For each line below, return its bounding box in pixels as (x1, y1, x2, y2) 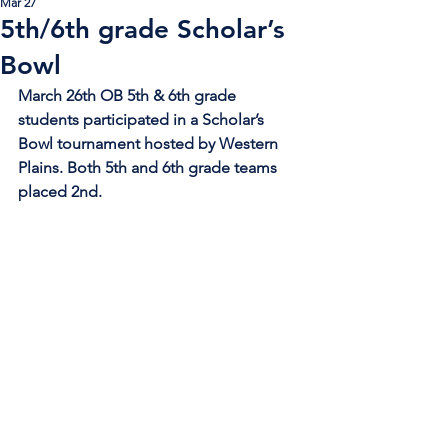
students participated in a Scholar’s (18, 110, 268, 129)
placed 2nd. (18, 182, 106, 201)
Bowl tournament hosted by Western (18, 134, 282, 153)
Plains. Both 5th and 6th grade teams (18, 158, 281, 177)
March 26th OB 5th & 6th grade (18, 86, 240, 105)
